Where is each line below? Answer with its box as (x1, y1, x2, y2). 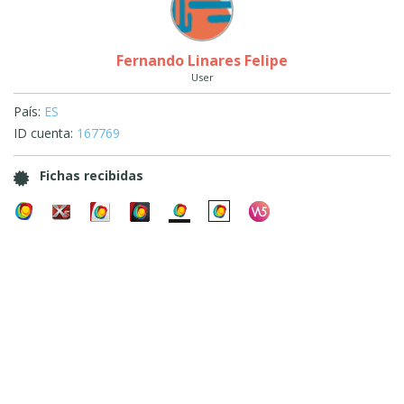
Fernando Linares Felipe (116, 50, 288, 70)
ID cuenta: (14, 124, 73, 142)
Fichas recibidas (40, 167, 143, 184)
